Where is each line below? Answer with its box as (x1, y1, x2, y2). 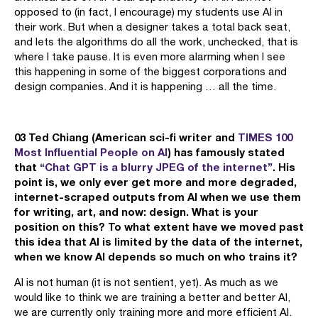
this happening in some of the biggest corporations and (14, 65, 287, 77)
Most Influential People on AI (14, 146, 168, 158)
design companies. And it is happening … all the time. (14, 80, 276, 92)
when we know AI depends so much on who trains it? (14, 250, 297, 263)
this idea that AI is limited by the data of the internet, (14, 235, 302, 248)
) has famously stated (168, 146, 285, 158)
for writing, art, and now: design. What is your (14, 205, 258, 218)
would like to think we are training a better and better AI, (14, 291, 290, 303)
